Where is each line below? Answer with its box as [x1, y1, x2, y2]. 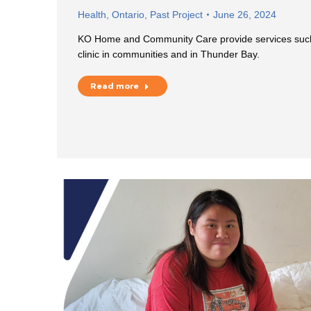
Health [78, 8, 106, 20]
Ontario [112, 8, 144, 20]
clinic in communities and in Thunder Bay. [78, 48, 260, 60]
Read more [90, 81, 139, 91]
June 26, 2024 [213, 8, 276, 20]
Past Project [150, 8, 203, 20]
